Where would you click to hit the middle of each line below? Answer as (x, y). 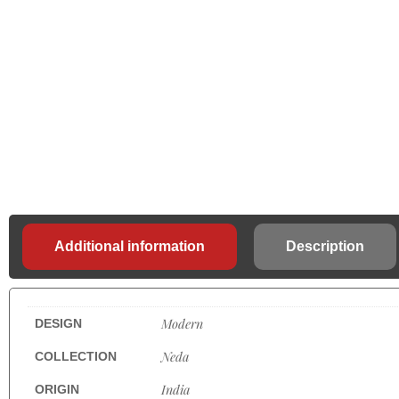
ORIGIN (57, 389)
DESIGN (58, 323)
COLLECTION (76, 356)
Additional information (130, 246)
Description (325, 246)
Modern (182, 323)
